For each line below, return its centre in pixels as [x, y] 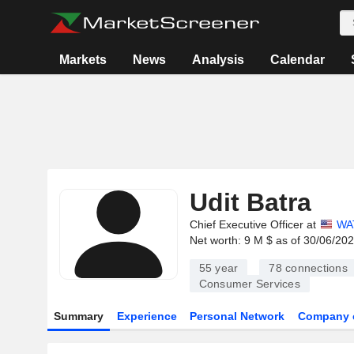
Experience [147, 316]
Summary [78, 316]
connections [314, 268]
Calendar [298, 60]
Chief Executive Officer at [252, 224]
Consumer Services [249, 284]
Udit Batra [250, 202]
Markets [83, 60]
